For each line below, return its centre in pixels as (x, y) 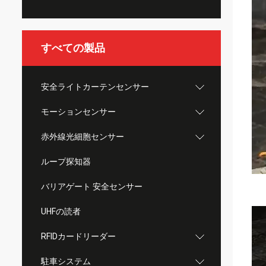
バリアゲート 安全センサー (92, 186)
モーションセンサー (78, 112)
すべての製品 (73, 48)
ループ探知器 (66, 161)
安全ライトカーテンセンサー (95, 87)
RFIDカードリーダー (78, 236)
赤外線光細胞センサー (83, 137)
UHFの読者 (61, 211)
